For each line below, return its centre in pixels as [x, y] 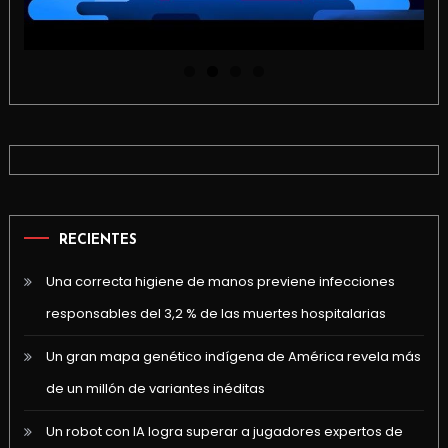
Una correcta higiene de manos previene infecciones [220, 281]
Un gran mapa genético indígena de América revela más [233, 356]
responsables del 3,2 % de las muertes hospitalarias [215, 313]
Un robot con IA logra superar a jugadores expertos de [224, 431]
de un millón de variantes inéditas [155, 388]
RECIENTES [97, 240]
